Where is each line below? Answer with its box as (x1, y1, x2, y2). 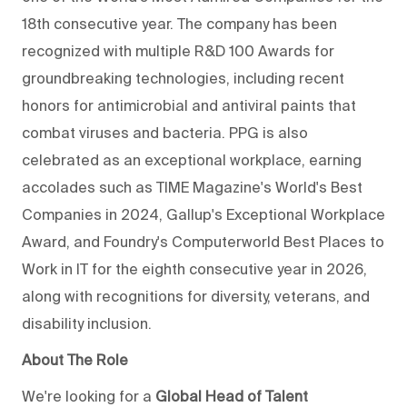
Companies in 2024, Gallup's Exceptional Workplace (22, 205, 385, 223)
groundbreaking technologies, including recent (22, 69, 344, 86)
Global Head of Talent (155, 387, 308, 404)
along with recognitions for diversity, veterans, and (22, 287, 370, 304)
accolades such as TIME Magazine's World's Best (22, 178, 362, 195)
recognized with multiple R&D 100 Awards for (22, 42, 334, 59)
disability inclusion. (22, 314, 152, 332)
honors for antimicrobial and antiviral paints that (22, 96, 356, 114)
